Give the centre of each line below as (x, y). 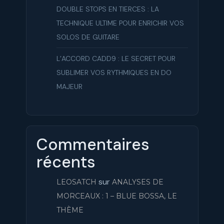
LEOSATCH (76, 182)
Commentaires (93, 145)
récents (66, 162)
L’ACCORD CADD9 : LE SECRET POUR (116, 59)
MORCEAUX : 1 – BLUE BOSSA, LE (116, 196)
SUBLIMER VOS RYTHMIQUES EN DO (114, 73)
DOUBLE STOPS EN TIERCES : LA (107, 9)
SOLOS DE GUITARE (88, 37)
